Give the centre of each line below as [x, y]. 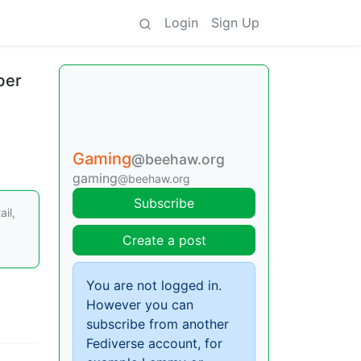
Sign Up [235, 23]
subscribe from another [158, 324]
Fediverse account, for [154, 343]
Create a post [164, 240]
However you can [140, 305]
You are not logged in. [154, 285]
